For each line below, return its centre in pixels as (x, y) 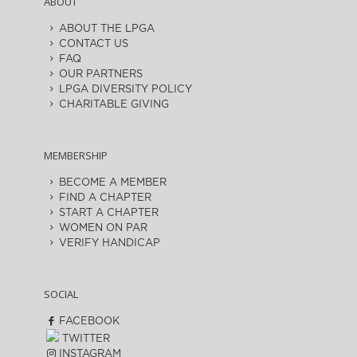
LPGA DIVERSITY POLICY (125, 90)
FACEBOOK (89, 322)
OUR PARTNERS (100, 75)
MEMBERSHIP (76, 155)
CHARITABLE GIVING (114, 105)
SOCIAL (61, 294)
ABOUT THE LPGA (106, 29)
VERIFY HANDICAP (109, 243)
